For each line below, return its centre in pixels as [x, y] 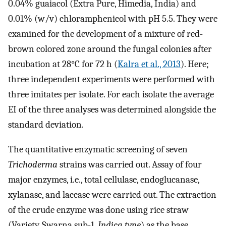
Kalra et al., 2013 [149, 64]
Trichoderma [33, 165]
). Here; [195, 64]
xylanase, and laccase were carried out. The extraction [112, 195]
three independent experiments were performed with [111, 79]
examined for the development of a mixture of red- [105, 34]
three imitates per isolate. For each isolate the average [111, 95]
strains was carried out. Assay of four [130, 165]
